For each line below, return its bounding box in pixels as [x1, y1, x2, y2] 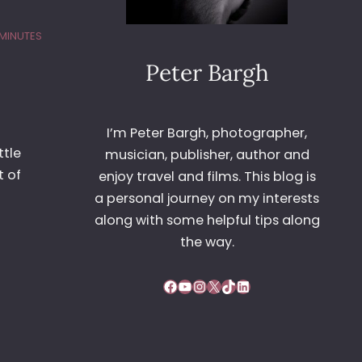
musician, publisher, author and [104, 145, 309, 165]
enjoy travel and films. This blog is [98, 167, 316, 187]
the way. [179, 233, 234, 252]
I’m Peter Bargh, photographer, [107, 124, 307, 143]
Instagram [192, 275, 206, 295]
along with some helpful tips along [94, 211, 320, 230]
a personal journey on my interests [95, 189, 319, 208]
